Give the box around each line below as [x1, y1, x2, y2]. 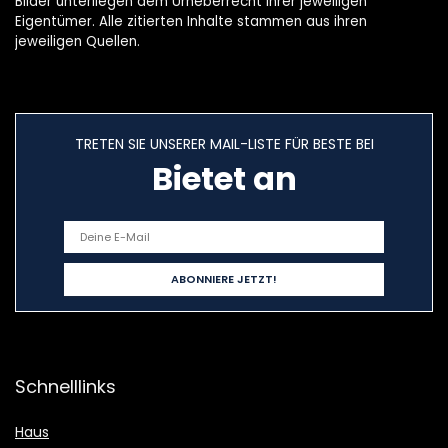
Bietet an [151, 156, 297, 202]
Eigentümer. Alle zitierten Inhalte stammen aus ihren [15, 12, 367, 32]
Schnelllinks [15, 374, 116, 400]
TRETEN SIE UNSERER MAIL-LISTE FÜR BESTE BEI [74, 134, 374, 155]
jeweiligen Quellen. [15, 32, 140, 52]
